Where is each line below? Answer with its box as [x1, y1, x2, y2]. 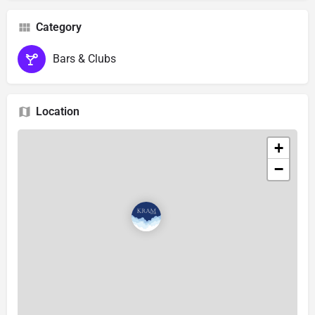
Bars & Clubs [53, 51, 116, 65]
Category [36, 20, 82, 34]
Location [36, 104, 79, 118]
